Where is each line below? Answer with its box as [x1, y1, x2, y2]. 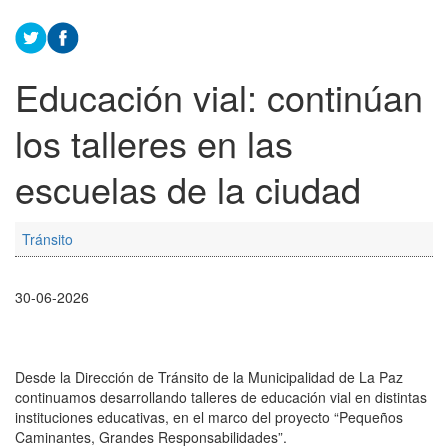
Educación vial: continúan [15, 71, 423, 123]
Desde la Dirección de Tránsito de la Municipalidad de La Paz [15, 367, 403, 388]
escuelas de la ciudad [15, 163, 361, 215]
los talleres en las [15, 117, 293, 169]
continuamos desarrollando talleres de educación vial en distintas [15, 387, 427, 408]
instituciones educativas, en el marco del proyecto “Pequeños [15, 407, 403, 428]
